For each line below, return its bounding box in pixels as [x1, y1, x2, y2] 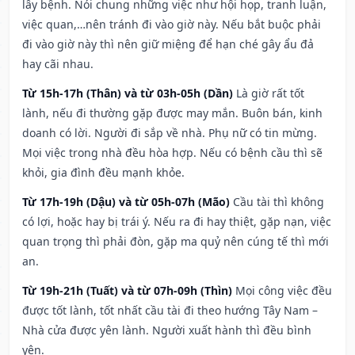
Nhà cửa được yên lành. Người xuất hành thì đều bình [22, 323, 311, 338]
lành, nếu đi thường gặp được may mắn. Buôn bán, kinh [22, 105, 323, 121]
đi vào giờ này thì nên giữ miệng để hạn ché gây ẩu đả [22, 36, 314, 52]
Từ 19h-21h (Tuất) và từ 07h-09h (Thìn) [22, 283, 232, 299]
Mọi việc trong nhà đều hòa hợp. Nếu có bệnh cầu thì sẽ [22, 145, 323, 161]
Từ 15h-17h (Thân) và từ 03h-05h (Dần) [22, 86, 233, 101]
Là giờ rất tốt [236, 86, 304, 101]
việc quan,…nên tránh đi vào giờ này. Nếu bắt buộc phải [22, 17, 321, 32]
